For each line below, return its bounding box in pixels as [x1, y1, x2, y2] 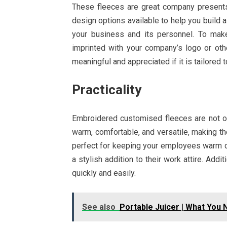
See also [82, 202, 116, 212]
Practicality [72, 82, 141, 97]
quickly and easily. [72, 168, 136, 178]
